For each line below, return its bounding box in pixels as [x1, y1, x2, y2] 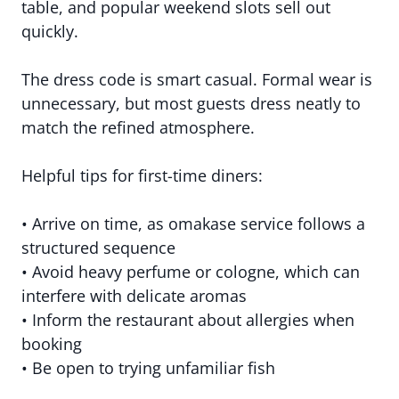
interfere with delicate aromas [21, 285, 247, 306]
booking [21, 333, 82, 354]
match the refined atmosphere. [21, 117, 255, 138]
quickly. [21, 20, 78, 42]
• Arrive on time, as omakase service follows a [21, 213, 365, 234]
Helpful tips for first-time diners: [21, 165, 263, 186]
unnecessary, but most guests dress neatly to [21, 93, 361, 114]
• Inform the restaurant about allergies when [21, 309, 354, 330]
